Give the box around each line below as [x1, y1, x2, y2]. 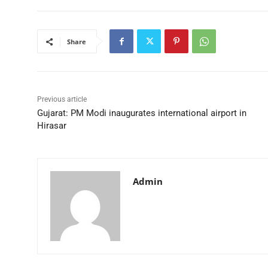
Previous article [37, 95, 87, 104]
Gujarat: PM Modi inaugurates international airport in [37, 108, 246, 119]
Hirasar [37, 120, 66, 132]
